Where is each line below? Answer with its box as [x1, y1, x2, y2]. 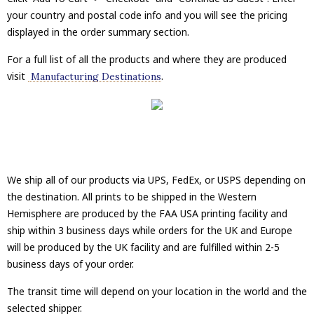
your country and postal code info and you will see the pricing [7, 8, 287, 22]
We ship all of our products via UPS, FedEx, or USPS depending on [7, 172, 306, 186]
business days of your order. [7, 257, 134, 271]
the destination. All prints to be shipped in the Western [7, 189, 257, 203]
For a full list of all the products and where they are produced [7, 52, 287, 66]
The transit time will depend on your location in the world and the [7, 284, 307, 298]
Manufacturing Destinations [28, 69, 161, 83]
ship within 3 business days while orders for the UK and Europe [7, 223, 292, 237]
